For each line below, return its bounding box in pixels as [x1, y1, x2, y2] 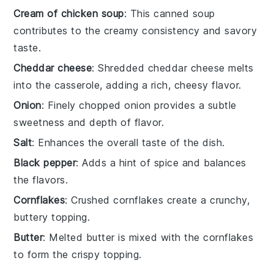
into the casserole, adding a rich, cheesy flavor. [13, 78, 242, 91]
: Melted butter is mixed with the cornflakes [43, 231, 254, 243]
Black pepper [13, 156, 76, 169]
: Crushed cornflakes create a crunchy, [65, 193, 250, 206]
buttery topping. [13, 210, 91, 223]
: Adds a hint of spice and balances [76, 156, 246, 169]
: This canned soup [124, 7, 215, 20]
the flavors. [13, 173, 68, 186]
